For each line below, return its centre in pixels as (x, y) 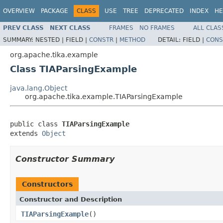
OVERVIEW (19, 11)
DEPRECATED (164, 11)
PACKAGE (55, 11)
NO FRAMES (157, 28)
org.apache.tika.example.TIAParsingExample (104, 96)
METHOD (132, 40)
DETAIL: (170, 40)
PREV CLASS (23, 28)
